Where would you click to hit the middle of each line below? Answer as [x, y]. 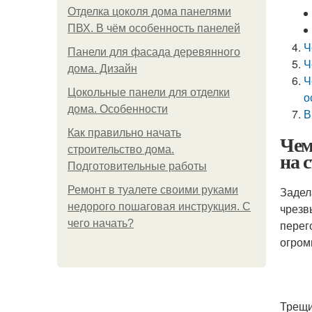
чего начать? [101, 223]
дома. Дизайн [102, 69]
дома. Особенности [118, 109]
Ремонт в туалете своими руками [153, 190]
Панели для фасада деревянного [154, 52]
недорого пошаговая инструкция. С [159, 206]
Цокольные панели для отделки [149, 92]
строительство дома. [121, 149]
